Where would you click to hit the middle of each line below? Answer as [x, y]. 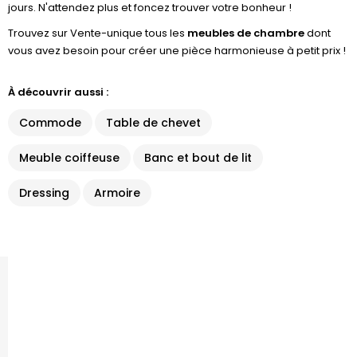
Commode [50, 123]
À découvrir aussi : [58, 92]
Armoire [117, 193]
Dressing [44, 193]
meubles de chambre [246, 33]
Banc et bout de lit [198, 158]
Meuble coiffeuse [69, 158]
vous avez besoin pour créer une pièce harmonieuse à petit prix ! [177, 51]
